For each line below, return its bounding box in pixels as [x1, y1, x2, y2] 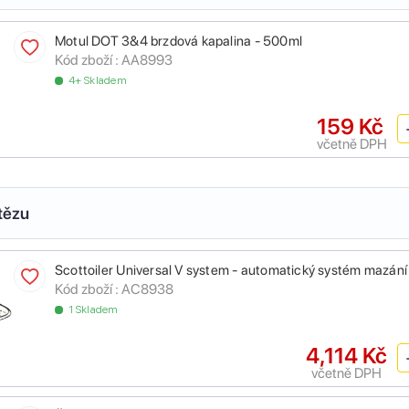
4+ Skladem [68, 74, 127, 88]
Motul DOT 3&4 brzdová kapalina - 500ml [55, 33, 302, 50]
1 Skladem [68, 303, 119, 317]
